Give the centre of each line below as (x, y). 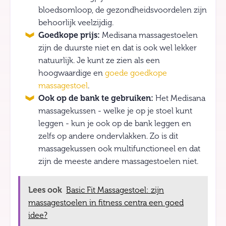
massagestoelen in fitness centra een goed (106, 203)
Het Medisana (180, 98)
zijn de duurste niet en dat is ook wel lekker (118, 48)
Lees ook (45, 190)
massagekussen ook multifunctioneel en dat (119, 149)
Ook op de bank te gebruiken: (97, 98)
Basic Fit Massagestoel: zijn (115, 190)
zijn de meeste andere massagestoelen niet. (118, 161)
